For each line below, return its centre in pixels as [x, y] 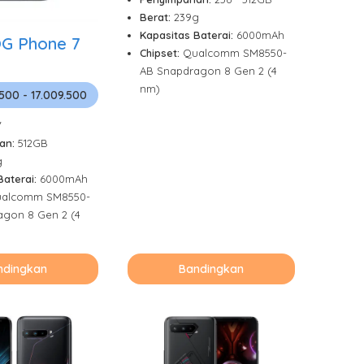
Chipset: [161, 52]
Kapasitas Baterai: [188, 35]
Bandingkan [211, 269]
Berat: [157, 17]
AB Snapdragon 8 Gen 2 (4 [208, 70]
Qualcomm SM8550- [235, 52]
